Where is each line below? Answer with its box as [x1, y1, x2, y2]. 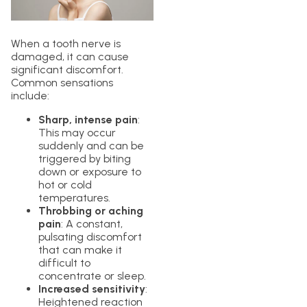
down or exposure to [38, 165, 141, 179]
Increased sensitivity [38, 282, 145, 296]
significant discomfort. [11, 63, 123, 77]
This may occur [38, 126, 116, 140]
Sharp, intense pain [38, 113, 138, 127]
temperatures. [38, 191, 110, 205]
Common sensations [11, 76, 113, 90]
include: [11, 89, 49, 103]
